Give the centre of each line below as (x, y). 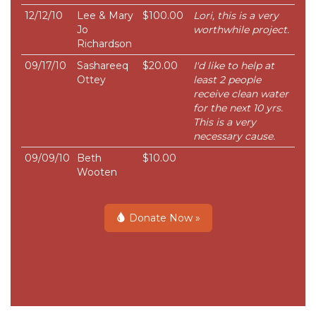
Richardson (104, 44)
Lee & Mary (105, 16)
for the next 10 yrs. (238, 108)
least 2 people (227, 80)
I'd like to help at (234, 66)
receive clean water (241, 94)
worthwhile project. (241, 30)
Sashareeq (103, 66)
